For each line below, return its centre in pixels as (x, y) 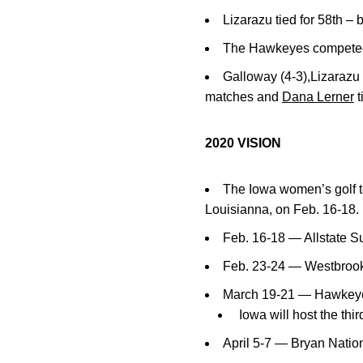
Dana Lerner (318, 97)
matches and (243, 97)
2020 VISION (243, 143)
